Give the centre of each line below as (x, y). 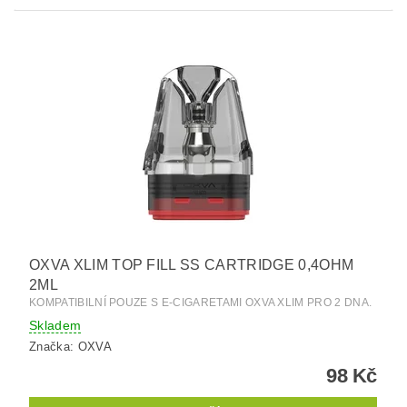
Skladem (55, 325)
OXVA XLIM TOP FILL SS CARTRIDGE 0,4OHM (192, 264)
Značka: (54, 347)
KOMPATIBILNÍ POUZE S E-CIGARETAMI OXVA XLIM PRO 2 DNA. (201, 302)
